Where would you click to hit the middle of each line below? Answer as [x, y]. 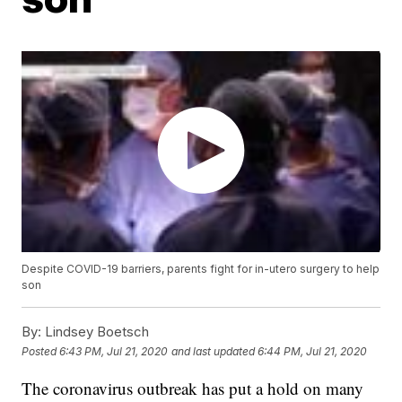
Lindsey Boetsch [96, 332]
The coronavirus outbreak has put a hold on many [193, 389]
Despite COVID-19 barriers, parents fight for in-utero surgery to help [201, 269]
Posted [41, 351]
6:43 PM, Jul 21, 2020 [114, 351]
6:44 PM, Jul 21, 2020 [313, 351]
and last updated [214, 351]
